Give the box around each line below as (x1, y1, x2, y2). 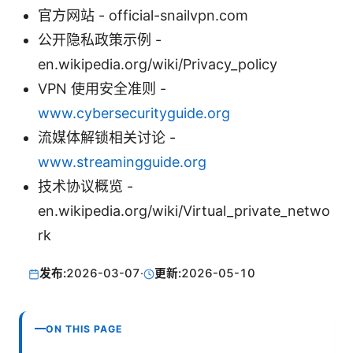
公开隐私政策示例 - (38, 32, 162, 49)
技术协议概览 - (38, 178, 133, 195)
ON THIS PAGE (46, 322, 123, 335)
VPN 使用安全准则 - (38, 80, 166, 98)
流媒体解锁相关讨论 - (38, 129, 176, 147)
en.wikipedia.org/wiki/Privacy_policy (38, 56, 277, 73)
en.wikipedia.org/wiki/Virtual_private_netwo (38, 203, 330, 220)
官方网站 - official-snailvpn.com (38, 7, 248, 24)
